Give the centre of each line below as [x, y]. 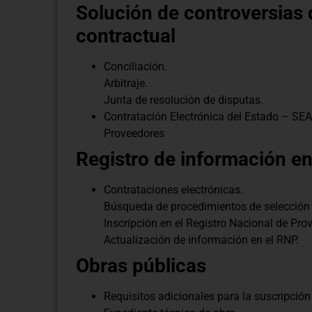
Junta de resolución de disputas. [184, 100]
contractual [126, 36]
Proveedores [134, 133]
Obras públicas [141, 265]
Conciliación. [135, 66]
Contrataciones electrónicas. [173, 189]
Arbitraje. [126, 83]
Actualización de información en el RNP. [201, 240]
